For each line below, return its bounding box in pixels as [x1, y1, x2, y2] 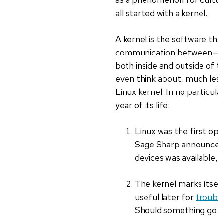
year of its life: [115, 99, 170, 111]
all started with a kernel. [115, 7, 207, 19]
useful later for [135, 191, 196, 203]
